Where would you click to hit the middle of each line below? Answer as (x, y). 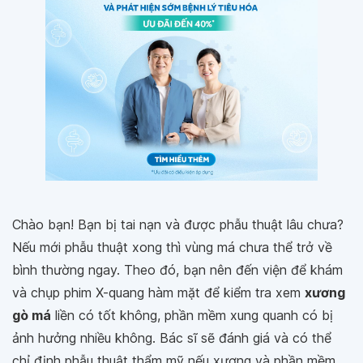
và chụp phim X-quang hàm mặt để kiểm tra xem (158, 293)
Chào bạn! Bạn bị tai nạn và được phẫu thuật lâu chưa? (178, 224)
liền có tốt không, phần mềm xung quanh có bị (192, 315)
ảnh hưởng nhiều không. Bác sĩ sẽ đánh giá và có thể (172, 338)
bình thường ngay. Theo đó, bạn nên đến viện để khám (177, 270)
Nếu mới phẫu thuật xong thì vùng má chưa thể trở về (172, 247)
